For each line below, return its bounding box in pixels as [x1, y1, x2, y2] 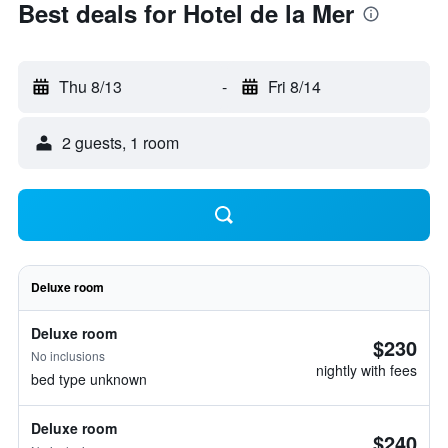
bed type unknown [31, 369, 147, 389]
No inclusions [31, 347, 105, 364]
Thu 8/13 [59, 75, 122, 98]
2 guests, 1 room [62, 131, 179, 154]
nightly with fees [316, 360, 417, 380]
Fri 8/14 [267, 75, 321, 98]
